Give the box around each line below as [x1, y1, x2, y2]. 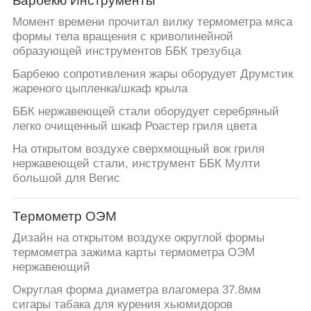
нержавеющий [12, 260, 90, 274]
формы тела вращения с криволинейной [12, 30, 233, 44]
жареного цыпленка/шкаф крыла [12, 81, 187, 95]
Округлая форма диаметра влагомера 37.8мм [12, 283, 261, 296]
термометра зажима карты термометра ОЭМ [12, 245, 255, 259]
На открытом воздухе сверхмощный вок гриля [12, 142, 264, 155]
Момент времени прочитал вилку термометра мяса [12, 15, 292, 29]
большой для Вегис [12, 171, 120, 185]
